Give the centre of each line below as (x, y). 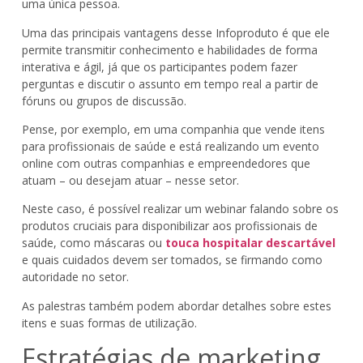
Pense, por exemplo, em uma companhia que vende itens (173, 129)
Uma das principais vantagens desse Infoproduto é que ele (175, 32)
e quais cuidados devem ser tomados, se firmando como (172, 260)
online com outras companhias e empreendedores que (166, 163)
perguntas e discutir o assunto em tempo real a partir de (170, 83)
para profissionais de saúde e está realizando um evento (170, 146)
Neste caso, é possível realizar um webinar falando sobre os (180, 209)
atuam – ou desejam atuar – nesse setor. (130, 180)
